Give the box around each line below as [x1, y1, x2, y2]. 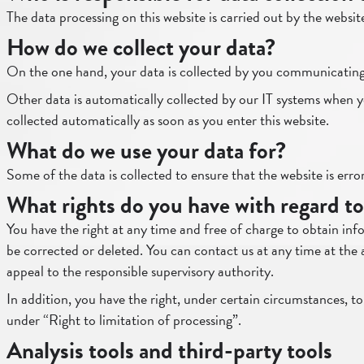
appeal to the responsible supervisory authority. [6, 260, 274, 282]
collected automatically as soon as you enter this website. [6, 109, 329, 131]
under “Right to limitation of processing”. [6, 309, 241, 331]
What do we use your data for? [6, 133, 286, 168]
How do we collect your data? [6, 30, 275, 65]
